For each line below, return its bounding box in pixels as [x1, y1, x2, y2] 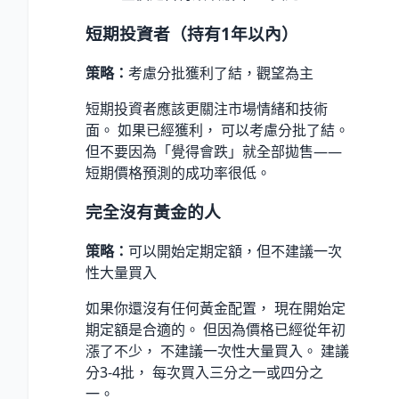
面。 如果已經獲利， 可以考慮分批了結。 [85, 119, 349, 140]
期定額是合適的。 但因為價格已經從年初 [85, 320, 346, 339]
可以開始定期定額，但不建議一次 [128, 241, 342, 261]
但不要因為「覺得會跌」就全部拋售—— [85, 141, 342, 161]
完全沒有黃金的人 [85, 200, 221, 224]
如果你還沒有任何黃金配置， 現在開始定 [85, 298, 346, 318]
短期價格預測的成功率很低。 [85, 162, 271, 183]
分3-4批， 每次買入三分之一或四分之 [85, 362, 323, 382]
